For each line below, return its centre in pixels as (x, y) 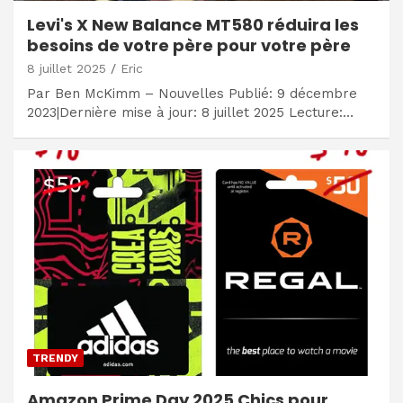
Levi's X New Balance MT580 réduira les (193, 25)
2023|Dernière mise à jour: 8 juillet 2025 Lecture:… (190, 113)
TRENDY (55, 358)
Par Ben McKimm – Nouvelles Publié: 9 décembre (192, 94)
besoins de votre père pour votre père (189, 46)
